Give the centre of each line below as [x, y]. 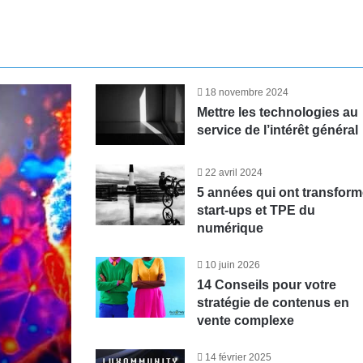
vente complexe [246, 320]
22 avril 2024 [234, 173]
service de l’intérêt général [278, 130]
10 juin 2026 [233, 265]
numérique [231, 228]
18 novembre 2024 [247, 92]
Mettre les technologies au [278, 112]
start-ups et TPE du [256, 210]
